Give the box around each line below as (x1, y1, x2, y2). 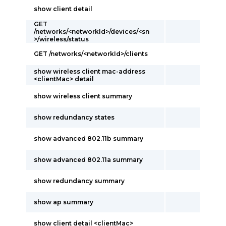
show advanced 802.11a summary (34, 156, 143, 163)
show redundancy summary (34, 177, 125, 185)
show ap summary (34, 198, 93, 206)
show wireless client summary (34, 92, 132, 100)
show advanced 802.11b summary (34, 135, 143, 142)
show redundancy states (34, 114, 115, 121)
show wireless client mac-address (34, 68, 145, 75)
